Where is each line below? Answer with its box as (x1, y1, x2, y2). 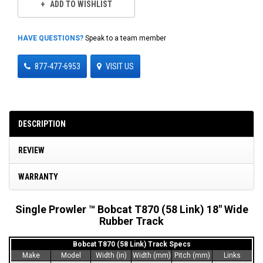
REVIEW (18, 145, 45, 155)
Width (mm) (132, 251, 171, 259)
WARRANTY (18, 171, 58, 181)
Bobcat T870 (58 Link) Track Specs (72, 240, 191, 248)
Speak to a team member (83, 33, 166, 42)
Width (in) (95, 251, 127, 259)
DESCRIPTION (18, 119, 66, 129)
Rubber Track (99, 214, 164, 227)
